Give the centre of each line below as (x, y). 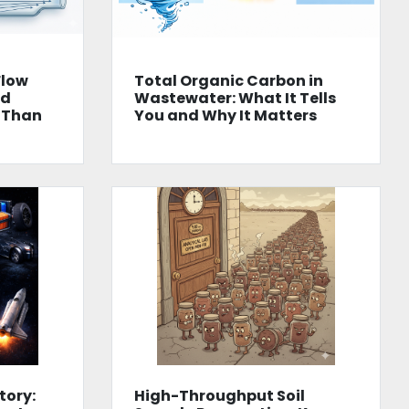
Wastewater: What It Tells (235, 98)
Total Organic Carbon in (228, 80)
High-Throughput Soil (219, 396)
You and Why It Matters (225, 115)
